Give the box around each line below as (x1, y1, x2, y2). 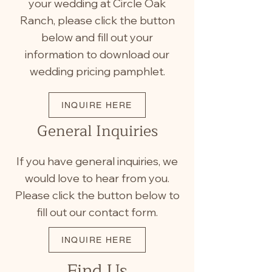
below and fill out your (41, 30, 153, 44)
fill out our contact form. (36, 205, 158, 219)
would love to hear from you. (25, 171, 169, 185)
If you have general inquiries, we (16, 154, 178, 168)
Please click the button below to (15, 188, 180, 202)
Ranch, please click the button (19, 13, 175, 27)
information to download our (25, 47, 169, 61)
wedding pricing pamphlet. (29, 64, 165, 78)
